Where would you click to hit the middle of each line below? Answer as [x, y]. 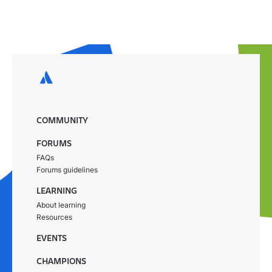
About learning [61, 205]
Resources [54, 217]
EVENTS [52, 238]
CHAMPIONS [61, 261]
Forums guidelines [67, 170]
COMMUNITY [62, 121]
